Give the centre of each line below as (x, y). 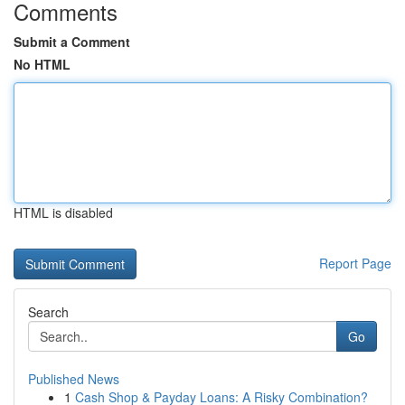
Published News (74, 379)
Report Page (355, 263)
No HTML (42, 64)
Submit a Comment (72, 42)
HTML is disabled (63, 212)
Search (48, 312)
